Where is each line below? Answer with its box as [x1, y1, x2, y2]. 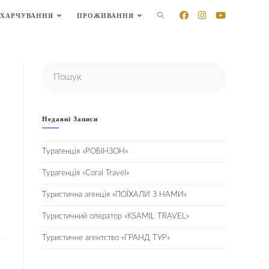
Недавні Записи [42, 115, 98, 122]
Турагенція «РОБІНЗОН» [42, 148, 128, 156]
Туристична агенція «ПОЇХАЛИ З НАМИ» [42, 191, 187, 199]
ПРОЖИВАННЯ [77, 12, 134, 19]
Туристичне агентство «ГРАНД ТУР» [42, 234, 170, 242]
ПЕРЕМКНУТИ [157, 11, 215, 20]
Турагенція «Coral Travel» [42, 169, 129, 177]
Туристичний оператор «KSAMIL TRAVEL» [42, 213, 189, 220]
